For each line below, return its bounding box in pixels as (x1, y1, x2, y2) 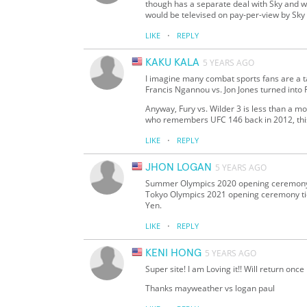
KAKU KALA (145, 57, 199, 69)
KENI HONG (145, 247, 201, 259)
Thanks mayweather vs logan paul (145, 282, 275, 295)
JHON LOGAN (145, 162, 212, 173)
